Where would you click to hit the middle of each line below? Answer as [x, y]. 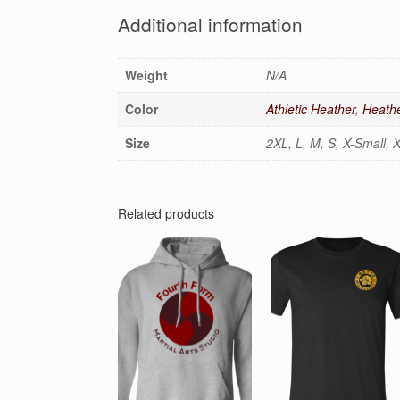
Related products [166, 213]
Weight [146, 75]
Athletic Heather [311, 109]
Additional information [210, 25]
